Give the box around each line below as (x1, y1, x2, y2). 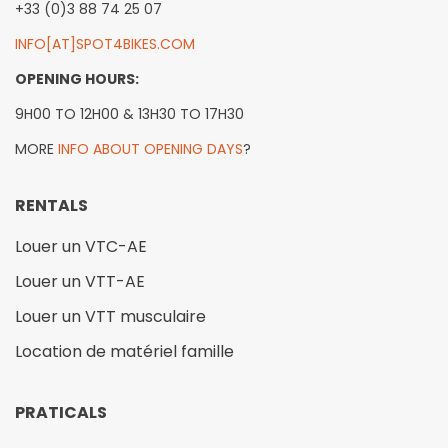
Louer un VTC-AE (15, 234, 147, 258)
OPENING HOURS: (15, 68, 139, 89)
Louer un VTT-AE (15, 269, 145, 293)
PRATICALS (15, 400, 107, 424)
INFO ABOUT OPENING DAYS (58, 138, 243, 159)
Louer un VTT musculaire (15, 304, 206, 328)
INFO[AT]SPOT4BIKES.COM (15, 33, 195, 54)
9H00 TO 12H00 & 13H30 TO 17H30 (15, 103, 244, 124)
